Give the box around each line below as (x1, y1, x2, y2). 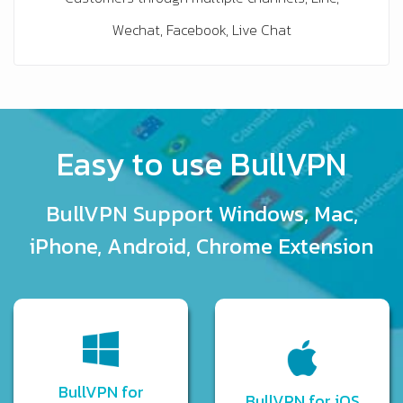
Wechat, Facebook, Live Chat (112, 19, 291, 41)
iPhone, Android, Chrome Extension (30, 230, 373, 263)
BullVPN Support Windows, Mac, (45, 198, 358, 230)
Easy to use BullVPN (57, 139, 346, 189)
